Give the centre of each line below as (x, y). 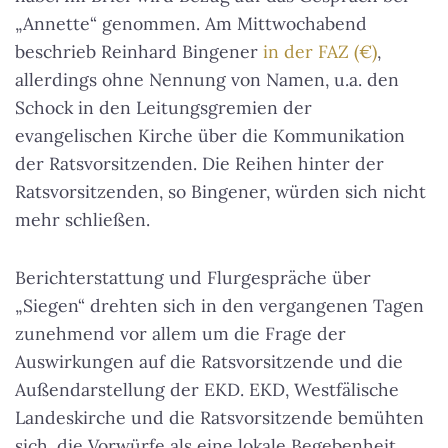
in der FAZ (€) (320, 52)
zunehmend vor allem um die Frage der (180, 334)
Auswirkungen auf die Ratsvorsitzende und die (209, 362)
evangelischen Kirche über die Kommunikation (210, 136)
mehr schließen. (82, 220)
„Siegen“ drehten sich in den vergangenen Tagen (219, 306)
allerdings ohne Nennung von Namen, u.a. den (207, 80)
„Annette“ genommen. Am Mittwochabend (191, 24)
